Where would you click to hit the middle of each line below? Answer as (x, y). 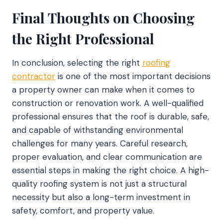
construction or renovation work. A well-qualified (108, 103)
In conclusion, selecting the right (77, 62)
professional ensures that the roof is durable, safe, (111, 116)
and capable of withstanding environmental (98, 130)
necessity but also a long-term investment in (101, 197)
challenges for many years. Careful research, (100, 143)
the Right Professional (83, 38)
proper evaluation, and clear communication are (107, 157)
